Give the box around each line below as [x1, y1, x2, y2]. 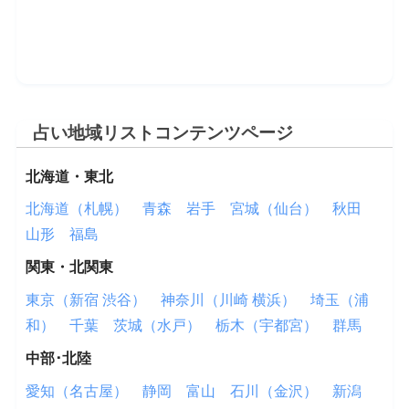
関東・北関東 [25, 259, 113, 276]
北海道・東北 [25, 168, 113, 184]
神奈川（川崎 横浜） [160, 292, 296, 309]
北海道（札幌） [25, 201, 128, 217]
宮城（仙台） [229, 201, 318, 217]
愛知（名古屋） [25, 383, 128, 399]
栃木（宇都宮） [215, 318, 318, 334]
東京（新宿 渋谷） [25, 292, 146, 309]
